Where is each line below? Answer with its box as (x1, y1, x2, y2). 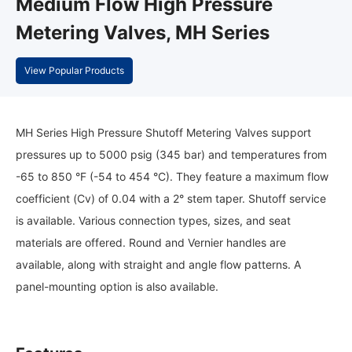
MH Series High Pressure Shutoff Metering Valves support (16, 125, 311, 139)
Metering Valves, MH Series (16, 20, 269, 44)
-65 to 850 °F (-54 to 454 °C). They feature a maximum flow (16, 169, 328, 183)
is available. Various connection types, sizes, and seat (16, 213, 291, 227)
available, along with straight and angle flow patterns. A (16, 257, 301, 271)
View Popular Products (24, 64, 124, 76)
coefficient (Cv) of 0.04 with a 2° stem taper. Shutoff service (16, 191, 326, 205)
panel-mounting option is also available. (16, 279, 218, 293)
